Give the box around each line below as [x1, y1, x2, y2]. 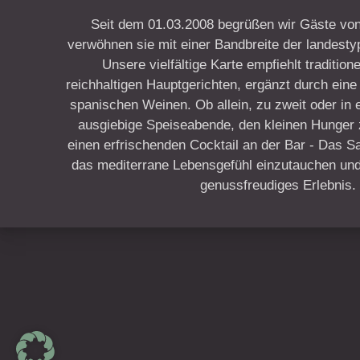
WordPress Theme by [96, 338, 192, 350]
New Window [225, 337, 283, 349]
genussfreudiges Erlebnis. [200, 178, 356, 193]
